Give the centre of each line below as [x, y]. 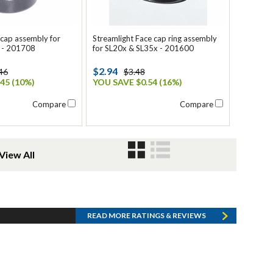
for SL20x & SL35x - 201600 [143, 48]
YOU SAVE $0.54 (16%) [137, 82]
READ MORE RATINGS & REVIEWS [147, 215]
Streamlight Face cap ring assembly [155, 38]
